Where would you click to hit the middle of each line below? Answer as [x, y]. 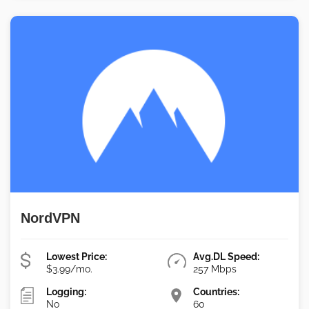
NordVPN [50, 218]
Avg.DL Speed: [227, 257]
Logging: [66, 292]
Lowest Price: [77, 257]
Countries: [217, 292]
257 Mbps [215, 269]
